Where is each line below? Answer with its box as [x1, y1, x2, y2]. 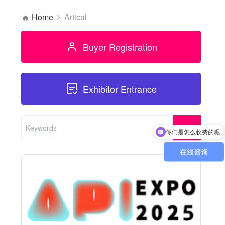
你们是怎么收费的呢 [166, 120, 220, 128]
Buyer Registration [82, 40, 157, 54]
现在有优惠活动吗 [172, 134, 220, 142]
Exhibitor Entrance [83, 82, 157, 96]
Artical [64, 11, 87, 23]
